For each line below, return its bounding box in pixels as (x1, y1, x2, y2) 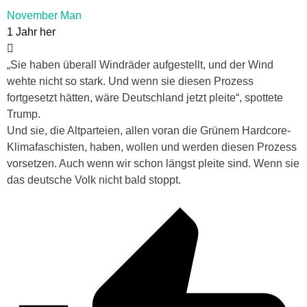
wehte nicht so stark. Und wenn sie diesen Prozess (7, 75, 254, 88)
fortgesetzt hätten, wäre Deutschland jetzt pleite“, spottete (7, 92, 283, 104)
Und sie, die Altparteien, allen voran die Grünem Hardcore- (7, 125, 291, 137)
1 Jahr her (7, 26, 56, 38)
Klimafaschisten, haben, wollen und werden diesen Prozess (7, 141, 297, 153)
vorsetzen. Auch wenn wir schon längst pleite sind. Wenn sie (7, 158, 299, 170)
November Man (7, 10, 82, 22)
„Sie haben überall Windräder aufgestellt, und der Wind (7, 59, 273, 71)
